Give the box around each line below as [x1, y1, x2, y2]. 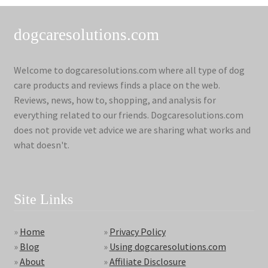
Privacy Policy [109, 226, 166, 238]
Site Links [13, 191, 73, 207]
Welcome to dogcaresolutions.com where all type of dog [13, 63, 245, 76]
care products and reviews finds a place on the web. [13, 78, 220, 91]
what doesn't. [13, 138, 69, 151]
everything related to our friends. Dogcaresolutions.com [13, 108, 243, 121]
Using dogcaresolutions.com [109, 240, 226, 253]
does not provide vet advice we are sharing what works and [13, 123, 251, 136]
